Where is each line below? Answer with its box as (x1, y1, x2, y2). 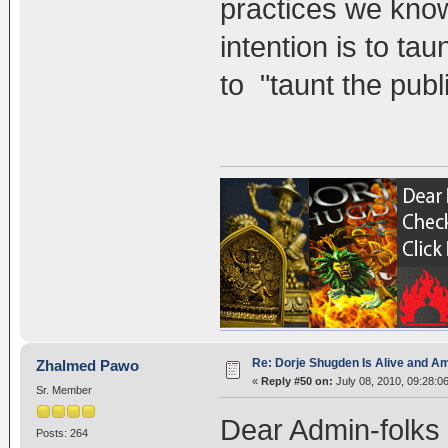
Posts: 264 (35, 426, 88, 439)
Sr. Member (35, 383, 92, 396)
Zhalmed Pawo (36, 356, 140, 374)
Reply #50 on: (260, 374, 333, 387)
